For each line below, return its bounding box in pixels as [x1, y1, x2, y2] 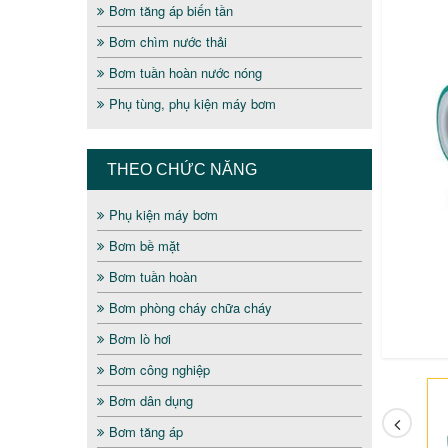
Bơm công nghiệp [109, 359, 210, 379]
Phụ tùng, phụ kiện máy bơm [109, 93, 276, 113]
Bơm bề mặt [109, 235, 180, 255]
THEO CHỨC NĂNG [107, 160, 257, 178]
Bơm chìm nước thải [109, 31, 227, 51]
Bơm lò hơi [109, 328, 171, 348]
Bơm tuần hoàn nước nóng [109, 62, 262, 82]
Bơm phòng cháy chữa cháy [109, 297, 272, 317]
